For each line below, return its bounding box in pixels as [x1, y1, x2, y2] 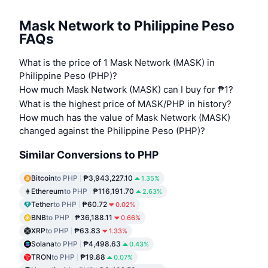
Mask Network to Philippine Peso [19, 17, 234, 33]
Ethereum [31, 187, 64, 196]
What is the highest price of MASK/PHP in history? [19, 98, 232, 110]
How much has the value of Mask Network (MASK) [19, 112, 230, 124]
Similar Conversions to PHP [19, 148, 159, 161]
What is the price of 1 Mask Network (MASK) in [19, 57, 215, 69]
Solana [31, 239, 54, 249]
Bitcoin [31, 173, 54, 183]
